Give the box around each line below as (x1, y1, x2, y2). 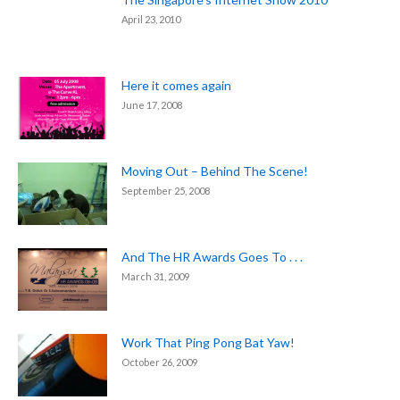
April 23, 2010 (121, 12, 180, 25)
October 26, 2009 (121, 355, 197, 368)
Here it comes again (121, 77, 231, 93)
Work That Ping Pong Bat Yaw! (121, 334, 295, 350)
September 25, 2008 (121, 184, 210, 196)
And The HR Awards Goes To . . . (121, 248, 303, 264)
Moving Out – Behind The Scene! (121, 162, 308, 179)
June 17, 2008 (121, 98, 182, 111)
